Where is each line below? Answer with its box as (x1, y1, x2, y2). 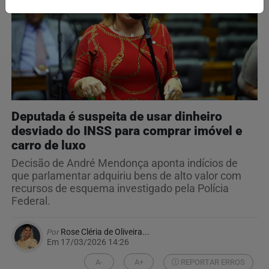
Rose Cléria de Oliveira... (59, 227, 150, 237)
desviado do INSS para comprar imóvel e (11, 124, 242, 139)
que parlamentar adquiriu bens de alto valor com (11, 170, 241, 183)
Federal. (11, 195, 50, 208)
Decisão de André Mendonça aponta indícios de (11, 157, 238, 170)
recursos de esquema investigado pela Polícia (11, 183, 229, 195)
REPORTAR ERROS (179, 257, 246, 267)
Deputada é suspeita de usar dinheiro (11, 109, 222, 124)
